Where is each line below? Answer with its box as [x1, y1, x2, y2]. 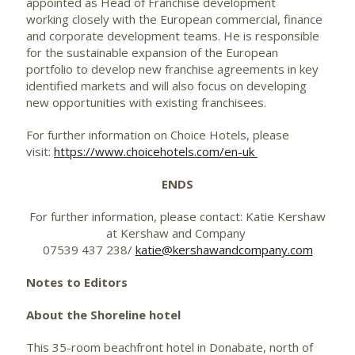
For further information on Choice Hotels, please [26, 126, 289, 143]
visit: [26, 143, 54, 159]
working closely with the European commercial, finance [26, 10, 323, 27]
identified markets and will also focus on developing [26, 77, 307, 94]
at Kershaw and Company [106, 224, 249, 241]
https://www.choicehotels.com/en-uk [54, 143, 258, 159]
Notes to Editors [26, 273, 131, 290]
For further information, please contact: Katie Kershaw [29, 208, 326, 224]
